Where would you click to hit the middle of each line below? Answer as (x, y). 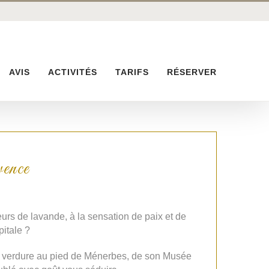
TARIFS (132, 72)
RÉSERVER (192, 72)
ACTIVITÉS (73, 72)
